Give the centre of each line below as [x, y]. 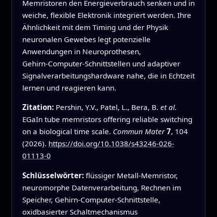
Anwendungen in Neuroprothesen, [81, 52]
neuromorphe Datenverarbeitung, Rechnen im [101, 187]
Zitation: [39, 107]
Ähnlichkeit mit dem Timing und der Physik [95, 27]
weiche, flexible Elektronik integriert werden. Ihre [107, 15]
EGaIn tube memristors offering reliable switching [107, 119]
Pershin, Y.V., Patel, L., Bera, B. [108, 107]
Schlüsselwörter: [54, 175]
